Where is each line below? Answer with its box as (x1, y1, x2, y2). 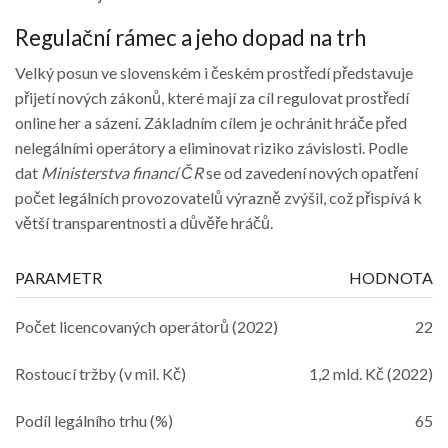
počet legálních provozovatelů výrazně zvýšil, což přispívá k (15, 187, 422, 207)
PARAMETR (15, 268, 102, 288)
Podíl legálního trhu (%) (15, 411, 173, 431)
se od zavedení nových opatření (203, 162, 418, 182)
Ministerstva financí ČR (41, 162, 203, 182)
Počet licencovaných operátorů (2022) (15, 317, 278, 337)
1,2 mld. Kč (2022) (309, 364, 433, 384)
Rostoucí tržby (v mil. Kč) (15, 364, 186, 384)
